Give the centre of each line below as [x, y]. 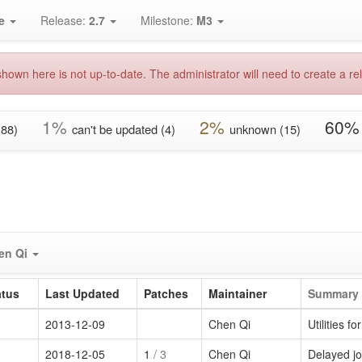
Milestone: [168, 20]
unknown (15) [265, 129]
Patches [166, 293]
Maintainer [238, 293]
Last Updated [82, 293]
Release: [65, 20]
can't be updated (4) [124, 129]
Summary [333, 293]
